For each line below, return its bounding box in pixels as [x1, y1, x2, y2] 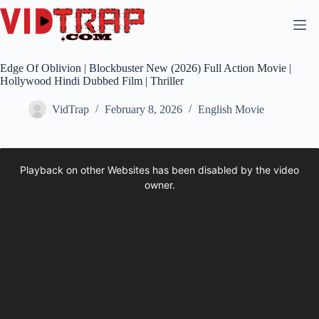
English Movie [198, 103, 264, 116]
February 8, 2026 [105, 103, 182, 116]
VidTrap [52, 103, 89, 116]
